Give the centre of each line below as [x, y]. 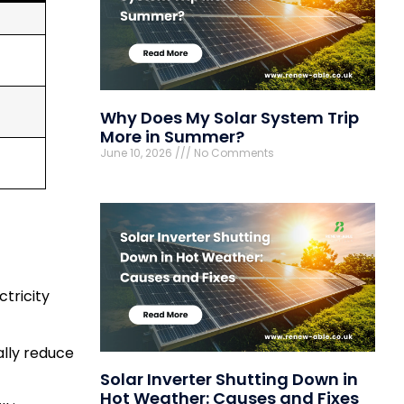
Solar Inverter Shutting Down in [229, 380]
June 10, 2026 [138, 153]
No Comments [233, 153]
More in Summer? [172, 137]
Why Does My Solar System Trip [230, 118]
